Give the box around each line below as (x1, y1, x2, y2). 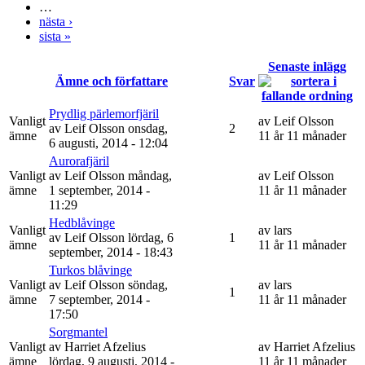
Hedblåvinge (49, 215, 115, 230)
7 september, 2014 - (49, 292, 150, 306)
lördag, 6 (128, 230, 174, 244)
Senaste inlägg (268, 59, 346, 73)
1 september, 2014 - (49, 182, 150, 197)
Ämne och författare (55, 73, 168, 88)
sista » (39, 29, 71, 43)
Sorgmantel (49, 324, 108, 339)
